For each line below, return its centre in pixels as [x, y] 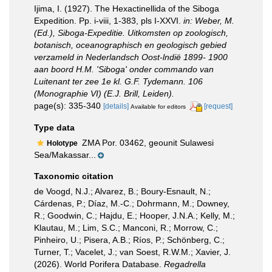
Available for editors [158, 107]
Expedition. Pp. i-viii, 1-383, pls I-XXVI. [109, 21]
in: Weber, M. [209, 21]
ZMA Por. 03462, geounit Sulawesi [147, 142]
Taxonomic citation [74, 176]
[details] [116, 106]
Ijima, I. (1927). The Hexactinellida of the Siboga [127, 8]
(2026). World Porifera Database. [99, 264]
